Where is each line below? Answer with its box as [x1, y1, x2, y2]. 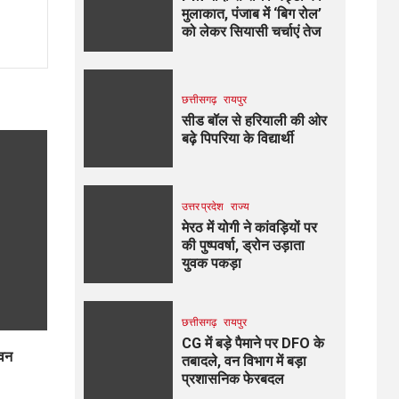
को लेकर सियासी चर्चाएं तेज [181, 23, 321, 41]
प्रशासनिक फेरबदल [181, 370, 284, 388]
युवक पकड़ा [181, 255, 241, 273]
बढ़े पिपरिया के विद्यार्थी [181, 130, 294, 148]
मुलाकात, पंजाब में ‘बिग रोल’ [181, 5, 322, 23]
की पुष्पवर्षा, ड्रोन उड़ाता [181, 237, 305, 255]
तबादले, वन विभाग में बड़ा [181, 353, 306, 370]
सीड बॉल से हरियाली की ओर [181, 112, 327, 130]
